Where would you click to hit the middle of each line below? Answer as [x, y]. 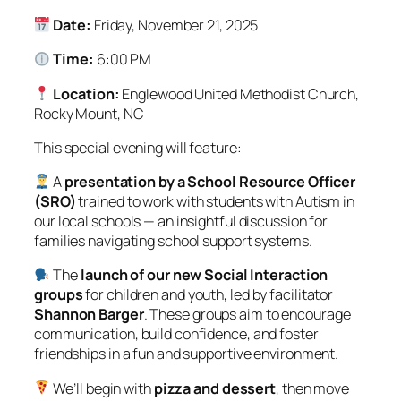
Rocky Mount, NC [89, 113]
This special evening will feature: [138, 147]
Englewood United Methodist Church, [239, 94]
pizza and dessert [215, 388]
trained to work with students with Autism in [215, 202]
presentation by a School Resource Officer [210, 182]
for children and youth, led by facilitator [208, 295]
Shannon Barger [89, 315]
